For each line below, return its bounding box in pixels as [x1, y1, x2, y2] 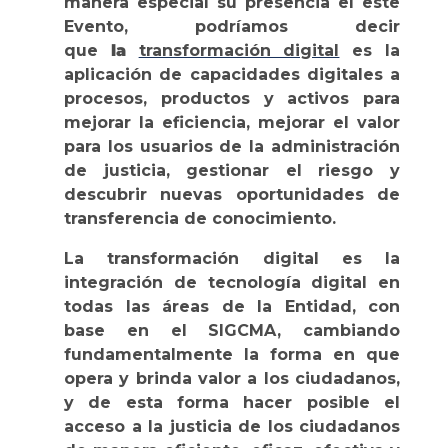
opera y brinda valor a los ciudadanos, [64, 368, 400, 388]
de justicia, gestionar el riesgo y [64, 160, 400, 180]
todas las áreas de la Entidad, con [64, 296, 400, 316]
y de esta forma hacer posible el [64, 392, 400, 412]
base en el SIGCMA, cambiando [64, 320, 400, 340]
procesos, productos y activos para [64, 88, 400, 108]
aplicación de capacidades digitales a [64, 64, 400, 84]
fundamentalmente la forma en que [64, 344, 400, 364]
